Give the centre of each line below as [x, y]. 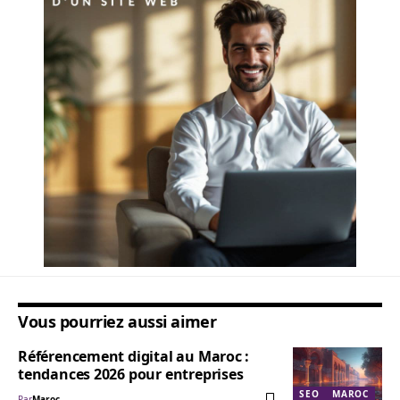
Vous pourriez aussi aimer [117, 322]
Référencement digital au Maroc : [134, 357]
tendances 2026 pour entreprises [131, 375]
